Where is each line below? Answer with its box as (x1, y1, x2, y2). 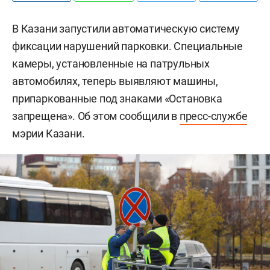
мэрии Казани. (12, 127, 85, 140)
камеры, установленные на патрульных (12, 57, 210, 70)
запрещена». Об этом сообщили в (12, 110, 180, 122)
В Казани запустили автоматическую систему (12, 22, 240, 35)
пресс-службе (179, 110, 248, 122)
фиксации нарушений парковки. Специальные (12, 40, 243, 52)
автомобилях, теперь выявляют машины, (12, 75, 218, 87)
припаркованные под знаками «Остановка (12, 92, 222, 105)
